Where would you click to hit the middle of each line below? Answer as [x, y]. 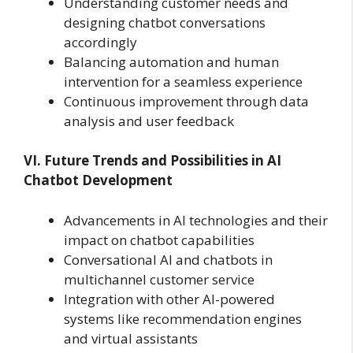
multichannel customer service [159, 279]
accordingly [100, 42]
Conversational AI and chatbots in [168, 259]
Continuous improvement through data [186, 101]
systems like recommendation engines [183, 318]
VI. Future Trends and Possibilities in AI [152, 161]
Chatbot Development [98, 180]
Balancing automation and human [171, 61]
